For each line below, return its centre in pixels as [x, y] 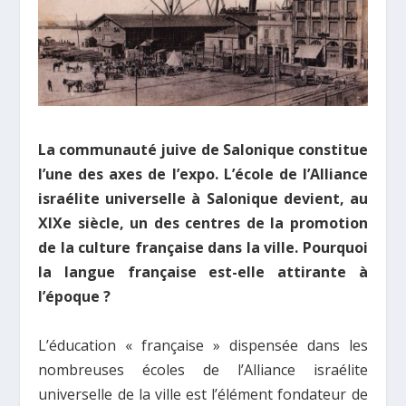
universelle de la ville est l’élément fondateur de [203, 394]
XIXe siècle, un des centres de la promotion [203, 222]
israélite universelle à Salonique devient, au [203, 198]
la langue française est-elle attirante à [203, 271]
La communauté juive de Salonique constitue [203, 149]
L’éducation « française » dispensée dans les [203, 345]
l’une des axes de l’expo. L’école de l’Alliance [203, 174]
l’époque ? [75, 296]
